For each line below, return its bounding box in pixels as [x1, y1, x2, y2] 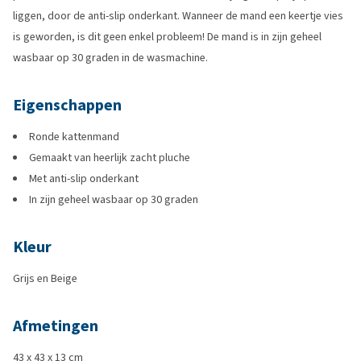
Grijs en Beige [13, 271, 77, 286]
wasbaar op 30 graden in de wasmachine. [13, 50, 208, 65]
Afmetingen [13, 315, 98, 337]
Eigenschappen [13, 94, 122, 116]
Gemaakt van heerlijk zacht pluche [29, 150, 190, 165]
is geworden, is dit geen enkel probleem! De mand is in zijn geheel [13, 29, 322, 44]
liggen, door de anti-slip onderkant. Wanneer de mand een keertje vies [13, 8, 343, 23]
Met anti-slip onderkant [29, 171, 139, 186]
